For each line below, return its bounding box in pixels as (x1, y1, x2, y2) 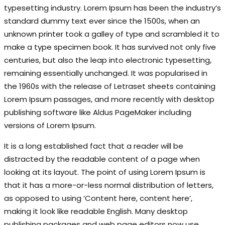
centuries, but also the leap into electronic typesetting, (4, 55, 211, 65)
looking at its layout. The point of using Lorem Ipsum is (4, 167, 205, 177)
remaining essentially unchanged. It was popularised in (4, 68, 207, 78)
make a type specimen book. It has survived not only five (4, 42, 216, 52)
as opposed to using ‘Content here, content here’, (4, 193, 192, 203)
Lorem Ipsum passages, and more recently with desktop (4, 94, 214, 104)
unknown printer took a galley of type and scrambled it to (4, 29, 219, 39)
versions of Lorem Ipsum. (4, 120, 96, 131)
